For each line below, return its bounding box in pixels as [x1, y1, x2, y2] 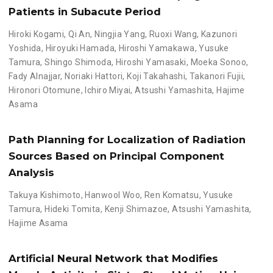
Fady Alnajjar [8, 71, 61, 82]
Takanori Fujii [190, 71, 243, 82]
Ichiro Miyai [85, 85, 131, 96]
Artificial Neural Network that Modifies [8, 252, 218, 264]
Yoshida [8, 43, 41, 54]
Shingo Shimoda [44, 57, 112, 68]
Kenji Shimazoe [104, 204, 168, 214]
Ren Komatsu [144, 190, 199, 200]
